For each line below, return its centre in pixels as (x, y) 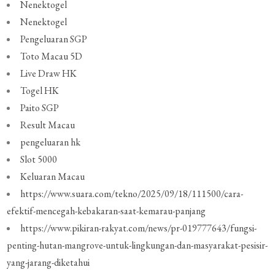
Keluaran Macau (53, 177)
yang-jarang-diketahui (48, 263)
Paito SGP (40, 108)
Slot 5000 (39, 160)
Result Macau (48, 125)
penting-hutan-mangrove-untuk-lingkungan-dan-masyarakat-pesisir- (137, 246)
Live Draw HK (49, 74)
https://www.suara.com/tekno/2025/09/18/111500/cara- (132, 194)
